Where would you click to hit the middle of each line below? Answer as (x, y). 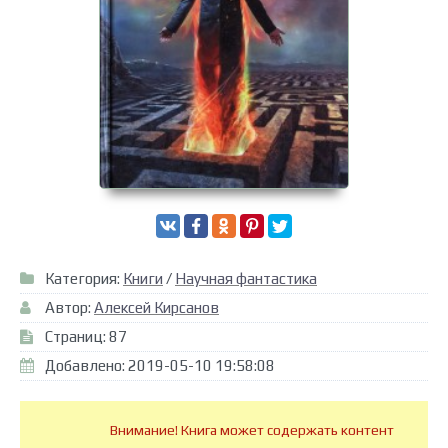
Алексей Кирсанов (156, 308)
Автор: (69, 308)
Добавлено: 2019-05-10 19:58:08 (160, 366)
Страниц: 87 (86, 337)
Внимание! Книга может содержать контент (252, 430)
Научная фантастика (246, 279)
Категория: (84, 279)
